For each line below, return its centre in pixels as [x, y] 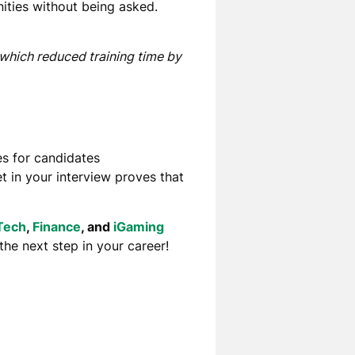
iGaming [138, 226]
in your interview [61, 177]
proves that [149, 177]
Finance [56, 226]
